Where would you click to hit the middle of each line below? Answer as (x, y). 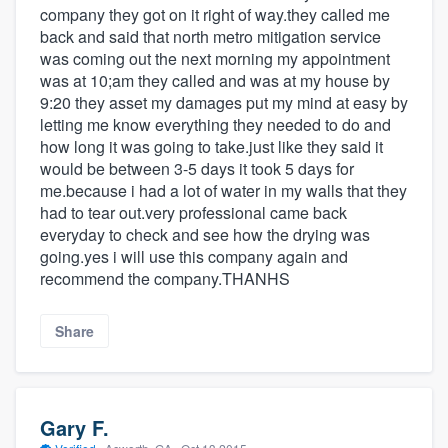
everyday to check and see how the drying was (205, 235)
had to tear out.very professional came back (193, 213)
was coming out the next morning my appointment (215, 59)
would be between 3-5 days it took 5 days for (197, 169)
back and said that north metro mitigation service (210, 37)
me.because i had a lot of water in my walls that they (223, 191)
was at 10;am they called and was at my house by (215, 81)
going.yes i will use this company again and (194, 257)
